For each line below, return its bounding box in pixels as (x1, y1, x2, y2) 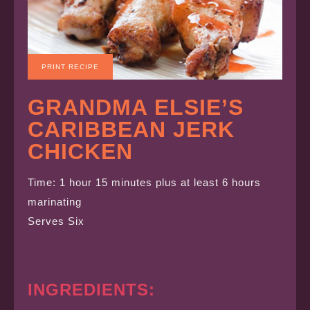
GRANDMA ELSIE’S (28, 95, 244, 120)
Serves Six (28, 215, 84, 228)
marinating (28, 196, 82, 208)
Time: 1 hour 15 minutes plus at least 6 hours (28, 176, 261, 189)
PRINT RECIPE (42, 63, 99, 71)
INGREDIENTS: (28, 280, 155, 300)
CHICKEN (28, 139, 133, 165)
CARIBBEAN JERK (28, 117, 235, 143)
